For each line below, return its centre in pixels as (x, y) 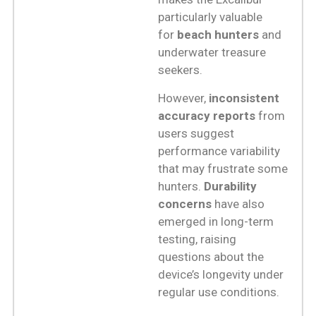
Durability (230, 186)
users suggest (196, 133)
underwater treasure (212, 53)
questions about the (211, 256)
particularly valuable (210, 17)
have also (238, 203)
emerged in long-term (216, 221)
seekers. (180, 70)
